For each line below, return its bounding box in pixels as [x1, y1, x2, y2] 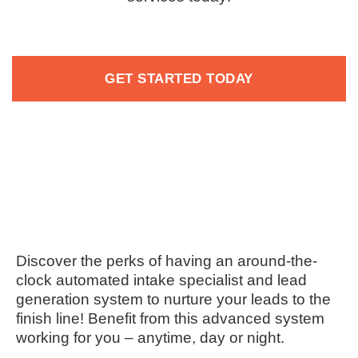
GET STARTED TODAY [105, 71, 253, 87]
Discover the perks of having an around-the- [16, 253, 317, 270]
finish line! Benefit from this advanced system [16, 310, 324, 328]
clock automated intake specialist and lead [16, 272, 307, 289]
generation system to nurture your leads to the [16, 291, 331, 308]
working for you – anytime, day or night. [16, 329, 284, 347]
